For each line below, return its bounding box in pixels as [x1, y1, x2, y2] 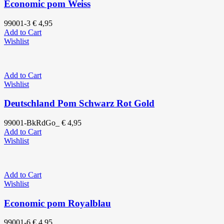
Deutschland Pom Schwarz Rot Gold [4, 98, 154, 109]
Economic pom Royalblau [4, 197, 111, 208]
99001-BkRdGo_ [4, 118, 59, 127]
